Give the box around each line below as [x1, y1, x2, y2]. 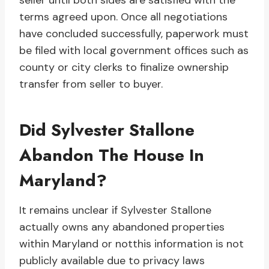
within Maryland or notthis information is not [19, 237, 244, 252]
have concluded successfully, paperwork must [19, 26, 249, 41]
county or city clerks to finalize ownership [19, 60, 229, 75]
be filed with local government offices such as [19, 43, 249, 58]
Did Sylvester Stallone [19, 118, 195, 143]
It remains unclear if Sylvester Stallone [19, 203, 211, 218]
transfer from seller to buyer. [19, 77, 163, 92]
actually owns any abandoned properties [19, 220, 225, 235]
